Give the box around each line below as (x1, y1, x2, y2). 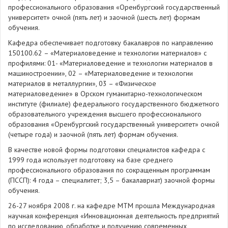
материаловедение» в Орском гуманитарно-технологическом (8, 89, 202, 98)
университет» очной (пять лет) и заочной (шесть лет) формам (8, 13, 200, 22)
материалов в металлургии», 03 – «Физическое (8, 79, 156, 88)
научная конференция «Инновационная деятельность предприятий (8, 211, 219, 220)
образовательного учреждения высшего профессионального (8, 109, 202, 119)
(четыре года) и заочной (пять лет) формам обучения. (8, 130, 178, 139)
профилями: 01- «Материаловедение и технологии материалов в (8, 59, 213, 68)
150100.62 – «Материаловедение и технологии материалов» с (8, 48, 207, 58)
